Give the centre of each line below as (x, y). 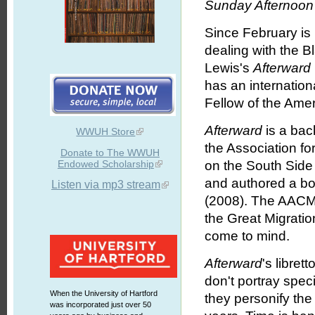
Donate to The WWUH (110, 153)
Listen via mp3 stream (105, 185)
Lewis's (229, 68)
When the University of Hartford (103, 293)
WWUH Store (106, 131)
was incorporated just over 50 (100, 304)
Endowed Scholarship (105, 164)
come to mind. (247, 236)
